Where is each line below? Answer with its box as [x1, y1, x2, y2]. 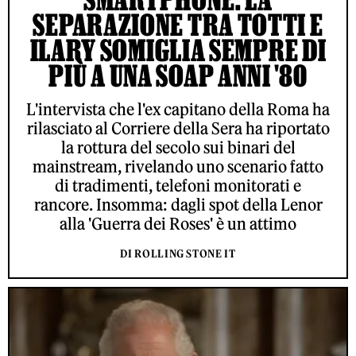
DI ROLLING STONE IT [120, 247, 236, 261]
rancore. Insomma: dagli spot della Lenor [33, 195, 323, 215]
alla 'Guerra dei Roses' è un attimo [60, 214, 296, 234]
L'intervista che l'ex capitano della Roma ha [26, 99, 330, 120]
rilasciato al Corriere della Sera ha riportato [26, 118, 330, 139]
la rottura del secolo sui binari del [60, 137, 296, 158]
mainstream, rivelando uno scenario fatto [33, 157, 323, 177]
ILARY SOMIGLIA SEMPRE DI [29, 33, 327, 68]
